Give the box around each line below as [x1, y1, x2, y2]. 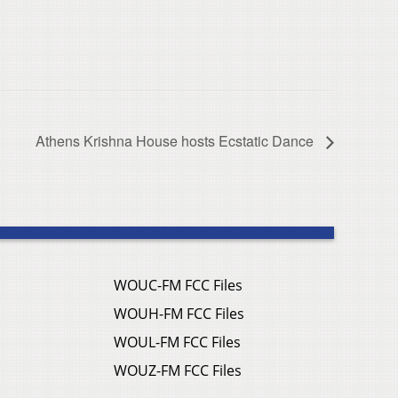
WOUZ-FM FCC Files [114, 361, 242, 381]
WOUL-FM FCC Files [114, 332, 241, 353]
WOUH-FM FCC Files [114, 304, 244, 324]
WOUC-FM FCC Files [114, 275, 243, 296]
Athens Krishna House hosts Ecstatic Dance [36, 131, 317, 152]
